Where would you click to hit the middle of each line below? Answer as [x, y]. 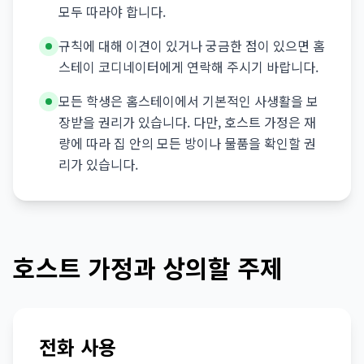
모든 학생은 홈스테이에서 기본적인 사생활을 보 [188, 101]
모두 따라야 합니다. [112, 11]
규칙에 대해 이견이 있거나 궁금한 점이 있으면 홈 [192, 45]
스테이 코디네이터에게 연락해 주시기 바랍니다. [188, 67]
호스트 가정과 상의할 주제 [148, 267]
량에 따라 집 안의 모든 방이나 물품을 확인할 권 [187, 143]
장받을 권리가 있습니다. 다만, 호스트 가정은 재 [187, 122]
